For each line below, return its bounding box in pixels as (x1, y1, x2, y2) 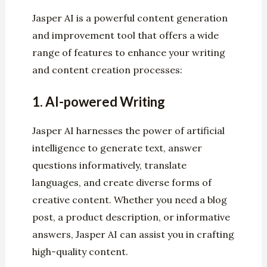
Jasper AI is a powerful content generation (32, 11, 228, 24)
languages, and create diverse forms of (32, 176, 212, 189)
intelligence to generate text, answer (32, 142, 202, 154)
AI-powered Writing (45, 94, 165, 110)
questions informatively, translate (32, 159, 187, 172)
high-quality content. (32, 246, 128, 258)
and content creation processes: (32, 63, 182, 76)
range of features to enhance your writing (32, 46, 225, 58)
